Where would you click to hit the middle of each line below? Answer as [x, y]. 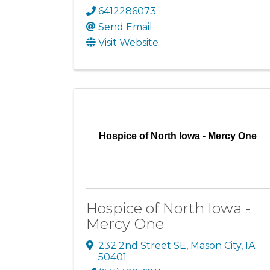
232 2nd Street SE [142, 246]
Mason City [216, 246]
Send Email [125, 27]
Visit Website [128, 43]
